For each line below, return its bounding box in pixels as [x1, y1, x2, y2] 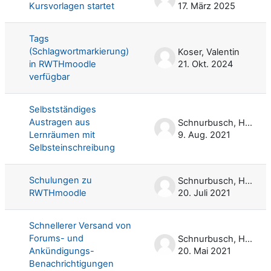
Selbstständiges [29, 103, 96, 115]
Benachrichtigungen [29, 258, 114, 269]
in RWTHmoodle [29, 58, 96, 70]
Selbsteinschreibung [29, 142, 115, 153]
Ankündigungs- [29, 245, 94, 256]
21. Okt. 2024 [178, 58, 233, 70]
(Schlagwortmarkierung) [29, 45, 129, 57]
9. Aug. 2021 [178, 129, 230, 140]
